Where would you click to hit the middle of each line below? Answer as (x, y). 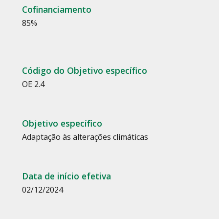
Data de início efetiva (66, 176)
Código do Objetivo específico (84, 71)
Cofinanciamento (56, 10)
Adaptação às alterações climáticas (85, 137)
